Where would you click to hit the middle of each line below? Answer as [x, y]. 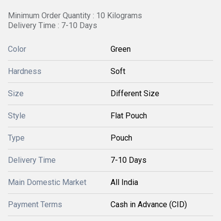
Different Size [135, 93]
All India [124, 182]
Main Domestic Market [47, 182]
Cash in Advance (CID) [149, 204]
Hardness [25, 71]
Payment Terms [35, 204]
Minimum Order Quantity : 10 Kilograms [75, 16]
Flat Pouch [129, 116]
